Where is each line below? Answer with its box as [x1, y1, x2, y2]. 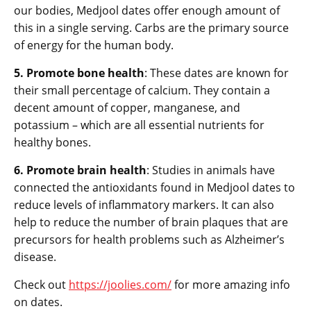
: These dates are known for [144, 65, 289, 81]
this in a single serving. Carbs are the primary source [14, 19, 289, 35]
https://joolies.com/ [69, 276, 171, 292]
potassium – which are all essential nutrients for [14, 117, 264, 133]
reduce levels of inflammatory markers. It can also [14, 196, 274, 212]
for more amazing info [171, 276, 290, 292]
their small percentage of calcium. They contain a [14, 82, 270, 98]
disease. [14, 249, 56, 264]
